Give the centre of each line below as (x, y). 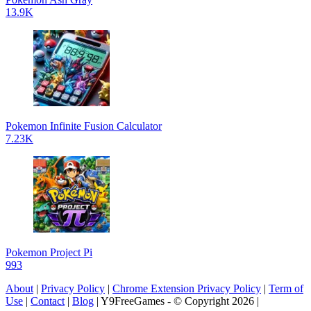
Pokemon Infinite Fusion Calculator (84, 126)
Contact (48, 301)
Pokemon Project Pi (49, 252)
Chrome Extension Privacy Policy (187, 288)
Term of (286, 288)
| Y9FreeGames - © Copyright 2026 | (176, 301)
